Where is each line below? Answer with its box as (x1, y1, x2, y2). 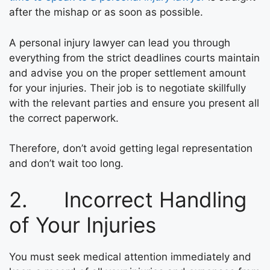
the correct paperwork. (9, 111, 119, 124)
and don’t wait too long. (9, 157, 124, 169)
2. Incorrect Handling (9, 186, 246, 212)
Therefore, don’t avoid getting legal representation (9, 142, 253, 154)
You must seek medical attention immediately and (9, 250, 251, 263)
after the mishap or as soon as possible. (9, 6, 203, 18)
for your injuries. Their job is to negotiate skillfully (9, 81, 246, 94)
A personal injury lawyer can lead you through (9, 36, 230, 49)
